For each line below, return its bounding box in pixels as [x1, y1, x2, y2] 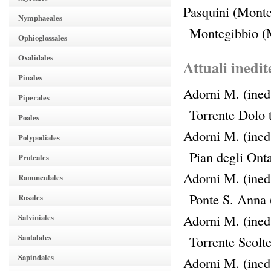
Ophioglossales [18, 32, 67, 43]
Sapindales [18, 252, 54, 263]
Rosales [18, 192, 43, 203]
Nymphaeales [18, 12, 62, 23]
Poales [18, 112, 39, 123]
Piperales [18, 92, 50, 103]
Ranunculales [18, 172, 63, 183]
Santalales [18, 232, 51, 243]
